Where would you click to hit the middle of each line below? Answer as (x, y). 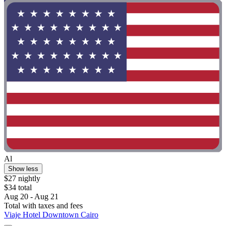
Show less (23, 168)
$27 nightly (22, 178)
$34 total (18, 187)
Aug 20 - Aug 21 (31, 196)
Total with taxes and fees (43, 205)
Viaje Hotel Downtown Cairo (51, 214)
